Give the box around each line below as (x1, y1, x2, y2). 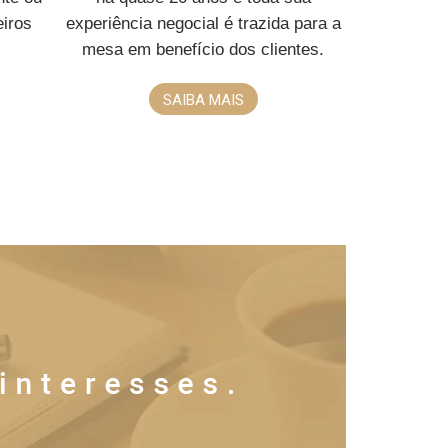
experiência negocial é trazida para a (65, 14, 341, 33)
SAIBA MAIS (162, 91, 244, 109)
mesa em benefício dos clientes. (82, 40, 325, 59)
